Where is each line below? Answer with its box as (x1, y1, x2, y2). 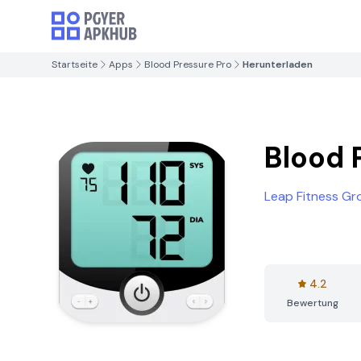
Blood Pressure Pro (144, 58, 231, 71)
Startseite (52, 58, 98, 71)
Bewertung (287, 297, 338, 309)
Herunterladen (243, 58, 313, 71)
